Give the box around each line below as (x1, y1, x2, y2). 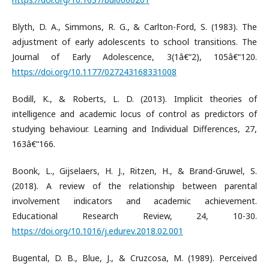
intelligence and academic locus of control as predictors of (12, 107, 257, 119)
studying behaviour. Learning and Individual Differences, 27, (12, 122, 257, 134)
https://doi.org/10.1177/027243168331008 (12, 65, 177, 77)
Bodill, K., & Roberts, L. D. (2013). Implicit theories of (12, 92, 257, 104)
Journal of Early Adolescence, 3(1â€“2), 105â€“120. (12, 50, 257, 62)
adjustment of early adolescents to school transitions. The (12, 35, 257, 47)
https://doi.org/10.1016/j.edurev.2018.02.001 (12, 225, 183, 237)
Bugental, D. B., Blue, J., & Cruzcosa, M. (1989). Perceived (12, 252, 257, 264)
